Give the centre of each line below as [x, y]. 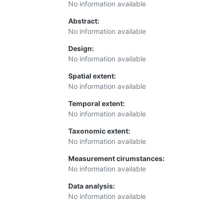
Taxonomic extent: [99, 131]
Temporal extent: [96, 104]
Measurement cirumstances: [116, 159]
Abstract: [84, 21]
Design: [81, 49]
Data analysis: [92, 186]
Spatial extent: [92, 76]
